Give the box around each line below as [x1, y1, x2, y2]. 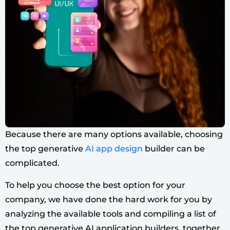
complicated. [5, 158, 62, 168]
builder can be [143, 144, 205, 154]
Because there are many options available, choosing [5, 129, 223, 140]
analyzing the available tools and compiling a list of [5, 208, 216, 219]
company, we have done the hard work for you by [5, 194, 212, 204]
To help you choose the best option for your [5, 180, 185, 190]
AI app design [85, 144, 143, 154]
